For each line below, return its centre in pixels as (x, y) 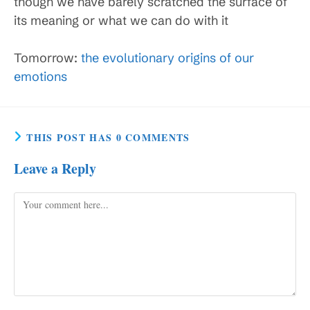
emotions (40, 76)
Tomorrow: (47, 58)
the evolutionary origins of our (167, 58)
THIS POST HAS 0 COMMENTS (108, 137)
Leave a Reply (55, 168)
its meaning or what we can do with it (121, 20)
